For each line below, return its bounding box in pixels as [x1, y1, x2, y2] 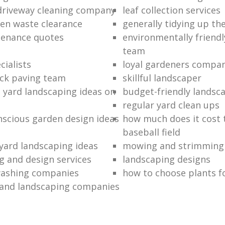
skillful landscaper [122, 71, 201, 84]
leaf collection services [122, 4, 220, 16]
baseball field [122, 126, 180, 138]
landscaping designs [122, 153, 210, 165]
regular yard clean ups [122, 98, 219, 111]
